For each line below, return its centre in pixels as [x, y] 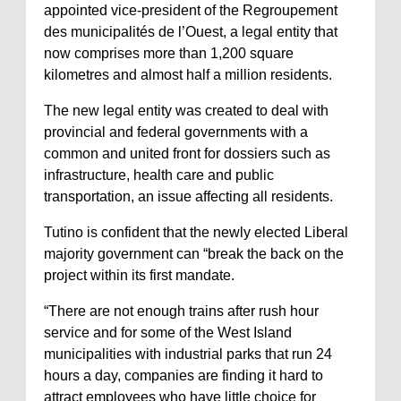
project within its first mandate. [139, 275]
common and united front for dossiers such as [187, 154]
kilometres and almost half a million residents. [188, 75]
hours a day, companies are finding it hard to [183, 375]
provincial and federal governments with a [176, 132]
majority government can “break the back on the [194, 254]
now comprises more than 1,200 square [169, 53]
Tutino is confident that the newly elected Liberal [196, 232]
